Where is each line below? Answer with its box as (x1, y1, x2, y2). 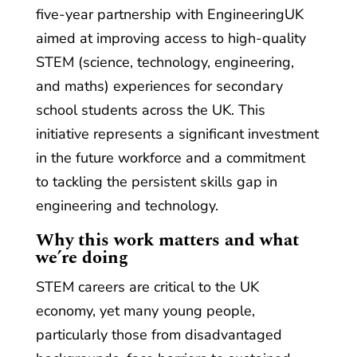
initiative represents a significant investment (35, 124, 319, 143)
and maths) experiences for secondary (35, 76, 283, 96)
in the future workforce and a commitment (35, 148, 305, 167)
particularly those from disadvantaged (35, 325, 282, 344)
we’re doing (35, 245, 128, 271)
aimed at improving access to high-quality (35, 29, 306, 48)
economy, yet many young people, (35, 301, 255, 320)
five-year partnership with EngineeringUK (35, 5, 304, 24)
